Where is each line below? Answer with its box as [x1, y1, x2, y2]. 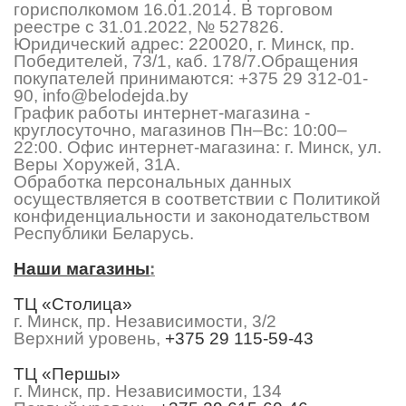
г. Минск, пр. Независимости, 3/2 [14, 311, 276, 331]
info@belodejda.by [43, 85, 188, 105]
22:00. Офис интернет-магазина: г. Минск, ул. [14, 137, 382, 157]
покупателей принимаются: [14, 68, 238, 88]
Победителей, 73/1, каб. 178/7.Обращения [14, 51, 358, 71]
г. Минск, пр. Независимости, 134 [14, 381, 282, 401]
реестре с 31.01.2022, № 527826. [14, 16, 284, 36]
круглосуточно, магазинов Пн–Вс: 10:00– [14, 120, 347, 140]
